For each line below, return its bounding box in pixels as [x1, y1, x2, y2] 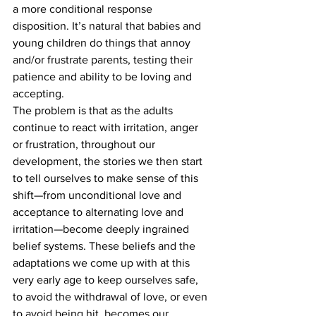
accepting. [13, 87, 64, 99]
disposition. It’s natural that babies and [13, 20, 204, 32]
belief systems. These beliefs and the [13, 240, 198, 252]
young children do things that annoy [13, 37, 193, 49]
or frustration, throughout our [13, 138, 158, 150]
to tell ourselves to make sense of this [13, 172, 201, 184]
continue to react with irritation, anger [13, 121, 201, 133]
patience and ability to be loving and [13, 71, 195, 83]
